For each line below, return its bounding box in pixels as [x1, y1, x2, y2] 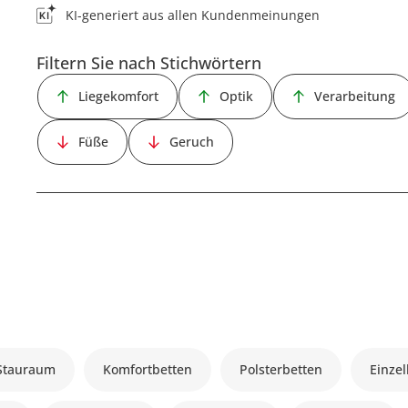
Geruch [169, 133, 215, 150]
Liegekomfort [78, 87, 159, 105]
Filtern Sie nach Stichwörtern [36, 52, 262, 74]
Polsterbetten [240, 361, 323, 378]
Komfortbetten [103, 361, 193, 378]
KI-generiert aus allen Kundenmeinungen [66, 6, 321, 24]
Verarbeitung [314, 87, 396, 105]
